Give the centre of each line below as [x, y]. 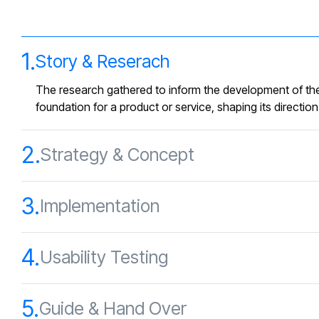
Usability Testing [104, 257]
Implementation [100, 206]
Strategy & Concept [117, 155]
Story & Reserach [103, 61]
